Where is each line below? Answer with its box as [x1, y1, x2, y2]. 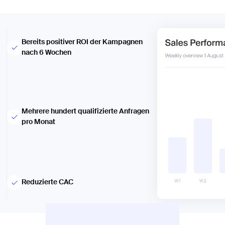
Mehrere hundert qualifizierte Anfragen [22, 107, 150, 115]
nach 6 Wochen [22, 49, 72, 57]
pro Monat [22, 118, 56, 126]
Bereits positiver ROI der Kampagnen [22, 39, 143, 46]
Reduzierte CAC [22, 179, 74, 186]
